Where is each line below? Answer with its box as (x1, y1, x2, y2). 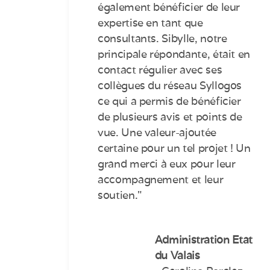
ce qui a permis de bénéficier (98, 94, 241, 108)
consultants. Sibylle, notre (98, 31, 227, 46)
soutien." (98, 188, 142, 202)
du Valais (154, 248, 200, 263)
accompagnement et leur (98, 172, 224, 187)
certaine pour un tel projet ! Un (98, 141, 251, 155)
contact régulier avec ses (98, 63, 222, 77)
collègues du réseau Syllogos (98, 78, 242, 93)
